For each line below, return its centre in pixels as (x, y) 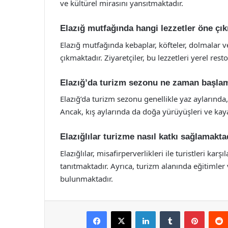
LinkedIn (168, 210)
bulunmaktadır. (87, 178)
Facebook (122, 210)
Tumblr (190, 210)
